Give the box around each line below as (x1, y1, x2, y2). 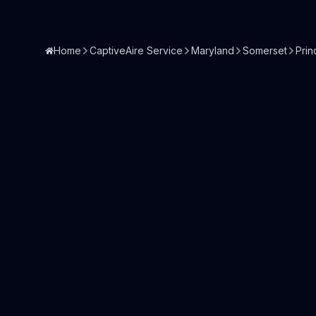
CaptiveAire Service (90, 44, 183, 57)
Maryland (191, 44, 234, 57)
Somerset (243, 44, 287, 57)
